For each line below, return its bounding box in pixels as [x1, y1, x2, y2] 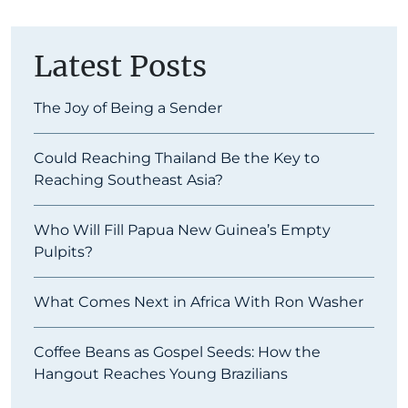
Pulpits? [34, 243, 93, 261]
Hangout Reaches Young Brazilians [34, 365, 291, 383]
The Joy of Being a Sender [34, 99, 222, 117]
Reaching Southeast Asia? [34, 171, 227, 189]
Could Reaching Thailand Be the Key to [34, 149, 320, 168]
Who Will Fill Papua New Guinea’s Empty [34, 221, 331, 240]
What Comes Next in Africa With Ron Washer [34, 293, 363, 311]
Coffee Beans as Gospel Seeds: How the [34, 343, 321, 362]
